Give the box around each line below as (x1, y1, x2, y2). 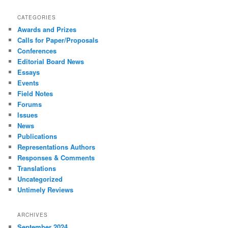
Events (17, 77, 39, 88)
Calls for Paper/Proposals (17, 35, 99, 45)
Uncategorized (17, 174, 63, 184)
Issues (17, 109, 38, 120)
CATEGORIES (17, 13, 56, 21)
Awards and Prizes (17, 24, 77, 34)
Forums (17, 99, 42, 109)
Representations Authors (17, 141, 96, 152)
